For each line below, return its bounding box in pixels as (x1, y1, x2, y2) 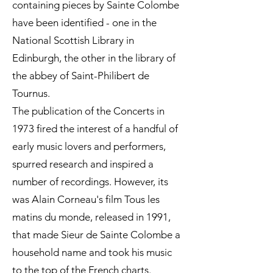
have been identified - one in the (12, 16, 157, 29)
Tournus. (12, 87, 50, 99)
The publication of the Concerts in (12, 105, 165, 117)
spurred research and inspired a (12, 158, 154, 170)
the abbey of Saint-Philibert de (12, 69, 149, 82)
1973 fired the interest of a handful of (12, 122, 178, 135)
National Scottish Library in (12, 34, 134, 46)
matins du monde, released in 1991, (12, 211, 171, 223)
